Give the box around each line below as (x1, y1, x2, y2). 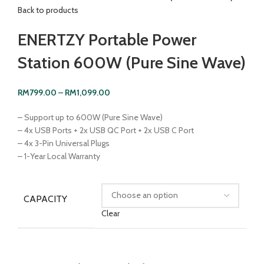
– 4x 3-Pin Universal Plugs (18, 137, 110, 148)
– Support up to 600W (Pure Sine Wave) (18, 111, 163, 123)
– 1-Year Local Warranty (18, 150, 100, 161)
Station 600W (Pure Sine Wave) (18, 52, 246, 72)
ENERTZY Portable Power (18, 29, 196, 49)
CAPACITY (24, 193, 67, 204)
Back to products (18, 4, 78, 15)
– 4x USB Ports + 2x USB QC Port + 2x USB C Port (18, 124, 194, 136)
